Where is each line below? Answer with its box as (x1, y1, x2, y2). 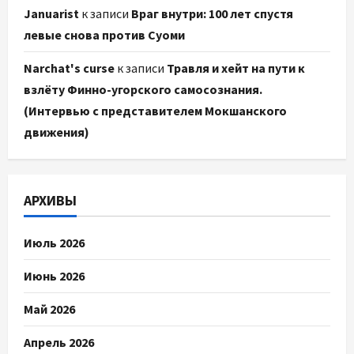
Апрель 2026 (24, 334, 94, 351)
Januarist (24, 6, 79, 22)
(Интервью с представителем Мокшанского (24, 103, 287, 119)
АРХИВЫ (24, 191, 77, 210)
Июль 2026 (24, 235, 85, 251)
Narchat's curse (24, 60, 115, 77)
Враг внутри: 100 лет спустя (131, 6, 293, 22)
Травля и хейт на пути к (167, 60, 305, 77)
